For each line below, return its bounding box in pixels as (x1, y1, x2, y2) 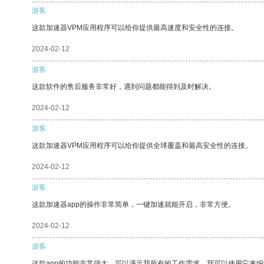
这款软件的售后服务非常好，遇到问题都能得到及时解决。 (32, 82, 216, 91)
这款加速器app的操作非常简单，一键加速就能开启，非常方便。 (32, 200, 235, 209)
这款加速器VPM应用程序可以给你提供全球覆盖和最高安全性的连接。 (32, 141, 252, 150)
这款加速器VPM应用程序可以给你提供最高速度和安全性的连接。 (32, 23, 238, 32)
